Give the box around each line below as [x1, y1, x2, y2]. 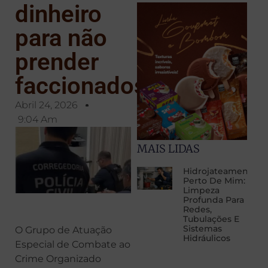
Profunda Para [182, 194, 244, 206]
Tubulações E [182, 214, 239, 225]
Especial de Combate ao [15, 239, 130, 251]
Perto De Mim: [182, 175, 245, 187]
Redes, [182, 204, 212, 215]
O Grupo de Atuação [15, 224, 112, 236]
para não [15, 24, 107, 52]
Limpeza [182, 185, 220, 196]
